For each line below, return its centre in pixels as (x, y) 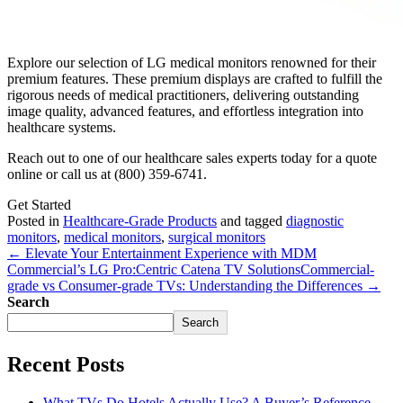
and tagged (251, 221)
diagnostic (315, 221)
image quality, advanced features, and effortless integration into (185, 112)
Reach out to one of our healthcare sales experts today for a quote (192, 158)
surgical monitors (217, 237)
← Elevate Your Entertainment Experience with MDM (162, 254)
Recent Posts (66, 365)
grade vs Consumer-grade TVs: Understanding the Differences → (194, 286)
